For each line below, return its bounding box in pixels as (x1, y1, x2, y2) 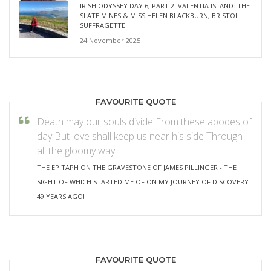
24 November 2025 (80, 35, 140, 45)
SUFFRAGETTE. (80, 20, 127, 30)
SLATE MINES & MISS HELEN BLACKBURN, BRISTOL (80, 10, 239, 20)
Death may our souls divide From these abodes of (37, 114, 252, 128)
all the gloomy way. (37, 143, 117, 157)
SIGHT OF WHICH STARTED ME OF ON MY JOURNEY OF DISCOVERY (37, 177, 249, 187)
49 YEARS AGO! (37, 192, 85, 201)
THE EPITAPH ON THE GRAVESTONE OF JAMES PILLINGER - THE (37, 163, 237, 172)
